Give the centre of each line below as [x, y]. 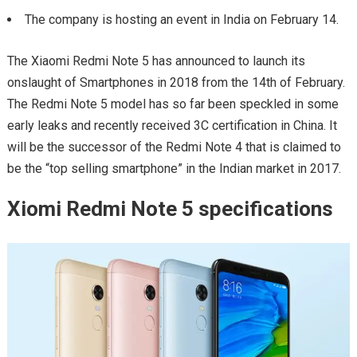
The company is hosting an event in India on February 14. [181, 20]
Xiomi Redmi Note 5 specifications [170, 209]
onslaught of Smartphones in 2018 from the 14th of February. [176, 82]
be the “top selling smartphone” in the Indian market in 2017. [174, 169]
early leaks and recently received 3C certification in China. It [172, 126]
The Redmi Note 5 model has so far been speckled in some [173, 104]
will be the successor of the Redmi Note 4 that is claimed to [174, 147]
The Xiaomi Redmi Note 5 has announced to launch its [156, 61]
